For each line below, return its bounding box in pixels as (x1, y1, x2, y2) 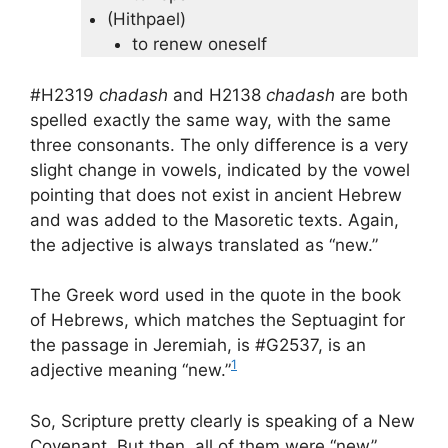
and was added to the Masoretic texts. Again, (30, 209, 399, 230)
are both (335, 84, 408, 105)
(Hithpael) (106, 9, 186, 30)
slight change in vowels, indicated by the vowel (30, 159, 410, 180)
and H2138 (168, 84, 266, 105)
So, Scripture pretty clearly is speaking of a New (30, 410, 415, 431)
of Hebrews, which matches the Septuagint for (30, 310, 405, 331)
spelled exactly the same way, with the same (30, 109, 391, 130)
